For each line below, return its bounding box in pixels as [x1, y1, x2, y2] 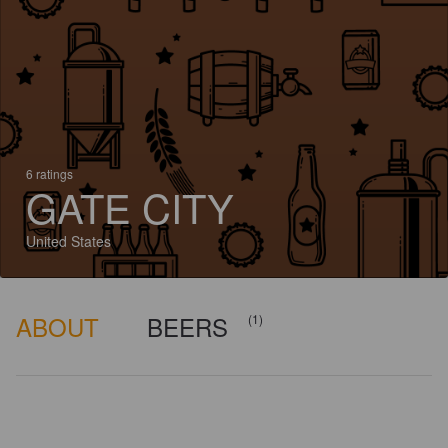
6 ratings [26, 165, 73, 182]
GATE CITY [26, 178, 234, 235]
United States [26, 231, 111, 251]
